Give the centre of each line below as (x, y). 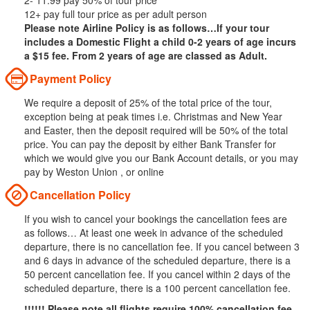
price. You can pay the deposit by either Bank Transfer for (150, 144)
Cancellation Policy (79, 195)
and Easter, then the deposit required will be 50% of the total (156, 130)
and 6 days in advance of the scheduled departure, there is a (157, 261)
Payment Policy (69, 79)
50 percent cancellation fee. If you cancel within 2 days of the (157, 274)
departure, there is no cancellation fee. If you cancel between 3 (162, 247)
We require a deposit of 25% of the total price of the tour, (148, 103)
